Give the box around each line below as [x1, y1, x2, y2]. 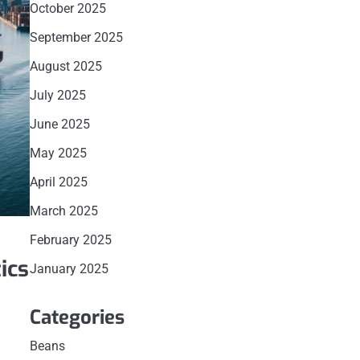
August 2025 [29, 59, 102, 74]
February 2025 [29, 232, 112, 247]
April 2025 [29, 174, 88, 190]
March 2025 [29, 203, 98, 219]
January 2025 [29, 261, 108, 276]
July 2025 [29, 88, 86, 103]
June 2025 [29, 117, 90, 132]
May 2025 [29, 145, 87, 161]
